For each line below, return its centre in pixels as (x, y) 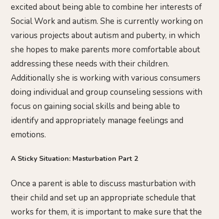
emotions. (28, 134)
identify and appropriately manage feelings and (97, 120)
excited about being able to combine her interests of (106, 7)
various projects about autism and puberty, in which (105, 35)
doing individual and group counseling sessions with (107, 92)
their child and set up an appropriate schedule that (103, 197)
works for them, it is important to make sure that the (106, 212)
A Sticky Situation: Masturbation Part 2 (74, 159)
